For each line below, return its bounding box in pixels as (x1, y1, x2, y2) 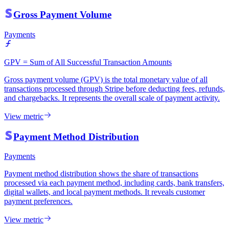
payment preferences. (4, 197, 73, 206)
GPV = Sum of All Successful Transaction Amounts (4, 57, 172, 66)
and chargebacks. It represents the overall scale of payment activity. (4, 93, 220, 102)
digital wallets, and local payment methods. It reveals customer (4, 188, 205, 197)
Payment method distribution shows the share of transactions (4, 169, 198, 178)
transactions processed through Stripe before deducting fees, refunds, (4, 84, 225, 93)
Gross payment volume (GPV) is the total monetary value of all (4, 75, 208, 84)
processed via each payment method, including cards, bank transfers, (4, 178, 224, 188)
